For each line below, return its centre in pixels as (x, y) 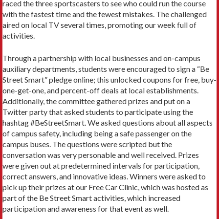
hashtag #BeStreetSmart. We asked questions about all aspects (108, 122)
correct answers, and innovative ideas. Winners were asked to (104, 176)
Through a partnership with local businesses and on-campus (101, 58)
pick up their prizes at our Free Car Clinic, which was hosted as (105, 187)
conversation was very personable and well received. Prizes (101, 154)
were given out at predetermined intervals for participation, (101, 165)
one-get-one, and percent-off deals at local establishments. (100, 90)
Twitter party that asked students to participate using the (98, 111)
